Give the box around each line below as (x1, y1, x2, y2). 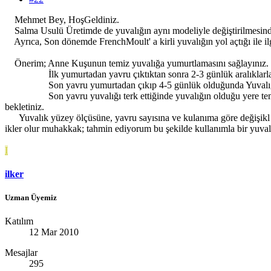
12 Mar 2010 (29, 227, 79, 238)
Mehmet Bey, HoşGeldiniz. (5, 14, 119, 25)
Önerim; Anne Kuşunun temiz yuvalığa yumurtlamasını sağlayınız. (5, 57, 269, 68)
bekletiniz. (5, 101, 44, 112)
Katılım (5, 216, 33, 227)
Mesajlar (5, 247, 38, 258)
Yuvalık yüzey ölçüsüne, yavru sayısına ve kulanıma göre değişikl (5, 112, 270, 123)
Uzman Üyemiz (5, 193, 57, 203)
